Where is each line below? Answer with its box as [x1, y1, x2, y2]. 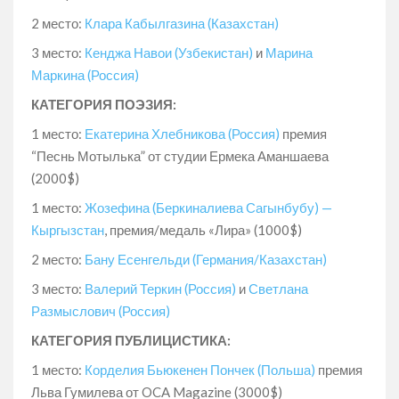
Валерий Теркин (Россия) [85, 280, 239, 297]
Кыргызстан [31, 221, 104, 238]
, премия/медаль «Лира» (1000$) [104, 221, 302, 238]
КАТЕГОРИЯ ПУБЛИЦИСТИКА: [31, 331, 231, 348]
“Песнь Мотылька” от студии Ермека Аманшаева [31, 147, 329, 164]
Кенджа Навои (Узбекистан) [85, 44, 253, 61]
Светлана [246, 280, 308, 297]
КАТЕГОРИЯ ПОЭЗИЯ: [31, 95, 176, 112]
